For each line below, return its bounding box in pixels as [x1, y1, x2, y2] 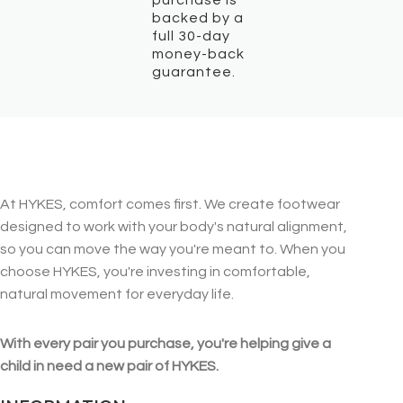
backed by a [152, 10, 245, 25]
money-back [152, 46, 246, 61]
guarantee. [152, 64, 237, 79]
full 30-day [152, 28, 231, 43]
